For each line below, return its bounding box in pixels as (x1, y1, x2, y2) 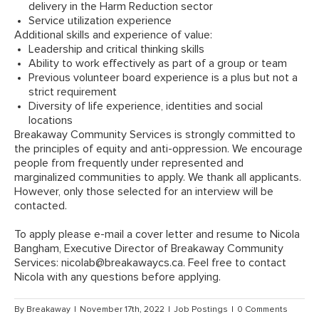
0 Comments (237, 305, 288, 315)
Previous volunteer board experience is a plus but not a (28, 72, 298, 84)
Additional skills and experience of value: (14, 29, 212, 41)
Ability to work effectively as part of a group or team (28, 58, 287, 70)
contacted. (14, 200, 67, 212)
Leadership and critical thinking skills (28, 43, 204, 56)
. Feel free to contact (183, 257, 286, 269)
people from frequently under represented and (14, 157, 244, 169)
